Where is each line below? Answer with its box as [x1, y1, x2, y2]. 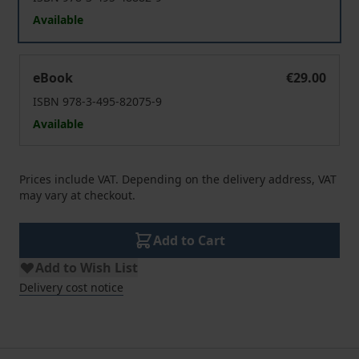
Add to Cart [153, 232, 225, 249]
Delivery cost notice [19, 280, 123, 295]
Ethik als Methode [18, 54, 127, 72]
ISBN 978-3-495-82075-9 [33, 94, 162, 109]
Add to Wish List [35, 259, 138, 276]
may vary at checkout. [19, 188, 135, 203]
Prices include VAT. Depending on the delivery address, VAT [19, 171, 337, 187]
